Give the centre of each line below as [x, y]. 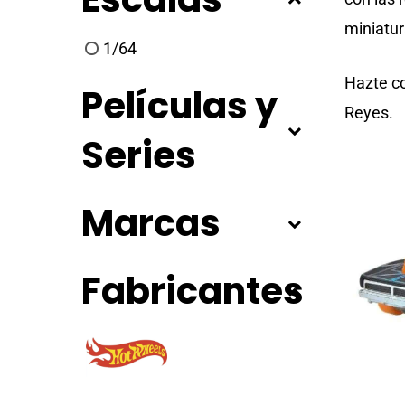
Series [139, 155]
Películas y [179, 105]
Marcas [151, 223]
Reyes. [369, 113]
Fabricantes [193, 291]
